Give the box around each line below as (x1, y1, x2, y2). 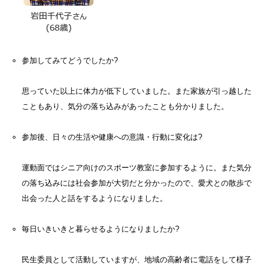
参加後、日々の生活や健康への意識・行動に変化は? (21, 132, 202, 141)
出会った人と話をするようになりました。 (21, 193, 167, 203)
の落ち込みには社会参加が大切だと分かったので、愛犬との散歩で (21, 178, 252, 187)
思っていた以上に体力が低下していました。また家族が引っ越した (21, 86, 252, 95)
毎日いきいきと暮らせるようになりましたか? (21, 224, 179, 233)
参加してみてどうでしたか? (21, 55, 118, 65)
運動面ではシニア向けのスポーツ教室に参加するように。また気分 (21, 163, 252, 172)
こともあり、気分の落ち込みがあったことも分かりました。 (21, 101, 229, 111)
